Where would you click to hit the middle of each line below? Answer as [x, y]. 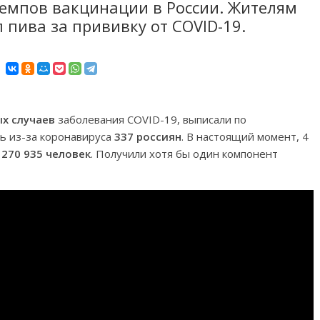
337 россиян [148, 136]
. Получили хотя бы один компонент [184, 154]
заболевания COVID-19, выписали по [151, 119]
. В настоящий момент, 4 [245, 136]
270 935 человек [46, 154]
